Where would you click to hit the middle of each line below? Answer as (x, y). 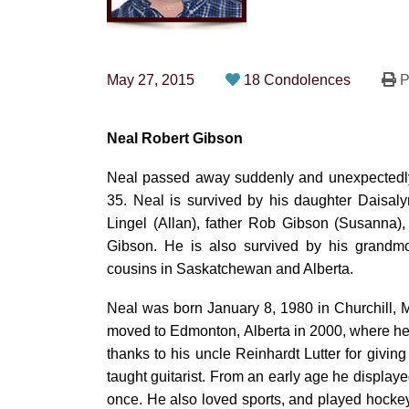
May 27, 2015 (151, 80)
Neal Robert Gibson (175, 138)
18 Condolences (299, 80)
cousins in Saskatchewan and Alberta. (230, 269)
